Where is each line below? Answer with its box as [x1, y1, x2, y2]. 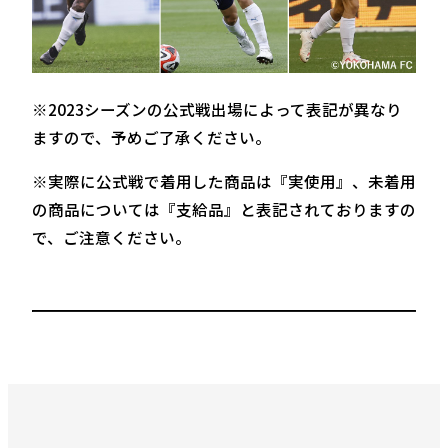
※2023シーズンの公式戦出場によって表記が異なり [31, 98, 402, 121]
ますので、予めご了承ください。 [31, 126, 271, 149]
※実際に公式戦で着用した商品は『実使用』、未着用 [31, 169, 416, 192]
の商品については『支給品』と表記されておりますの [31, 197, 416, 220]
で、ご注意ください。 [31, 225, 191, 248]
